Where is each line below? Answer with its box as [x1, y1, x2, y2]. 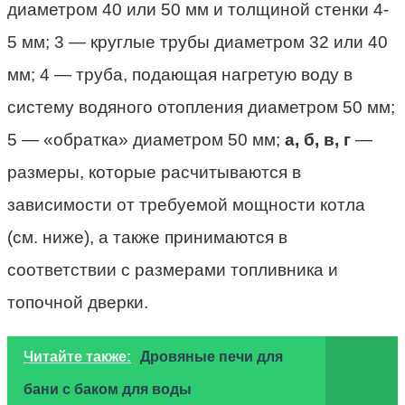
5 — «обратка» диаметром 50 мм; [7, 129, 285, 149]
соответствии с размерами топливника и [7, 259, 338, 279]
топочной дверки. [7, 292, 148, 312]
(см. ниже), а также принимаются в [7, 227, 287, 247]
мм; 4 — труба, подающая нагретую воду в [7, 64, 353, 84]
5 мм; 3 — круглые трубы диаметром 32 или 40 [7, 32, 388, 52]
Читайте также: [24, 348, 131, 364]
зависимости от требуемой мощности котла [7, 194, 365, 214]
